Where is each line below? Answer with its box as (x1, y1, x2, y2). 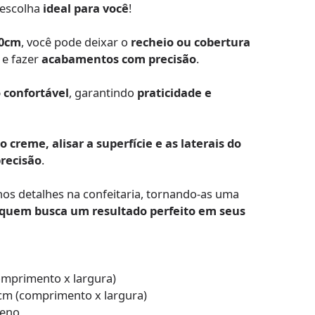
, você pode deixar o (21, 34, 131, 51)
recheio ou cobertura (131, 34, 251, 51)
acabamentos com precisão (41, 51, 197, 67)
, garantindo (69, 84, 138, 101)
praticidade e (137, 84, 212, 101)
